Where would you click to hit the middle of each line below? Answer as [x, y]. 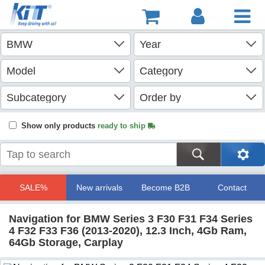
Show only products [59, 126]
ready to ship [123, 126]
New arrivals [99, 188]
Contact [232, 188]
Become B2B [166, 188]
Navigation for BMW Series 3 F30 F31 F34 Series [131, 219]
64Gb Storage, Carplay [66, 243]
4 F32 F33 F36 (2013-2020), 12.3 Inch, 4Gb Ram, [128, 231]
